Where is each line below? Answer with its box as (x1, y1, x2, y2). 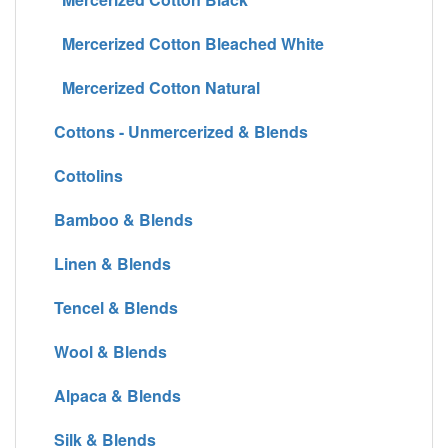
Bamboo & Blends (46, 207, 193, 231)
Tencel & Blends (46, 295, 178, 319)
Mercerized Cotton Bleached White (46, 31, 324, 55)
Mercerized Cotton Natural (62, 75, 260, 99)
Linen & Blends (46, 251, 171, 275)
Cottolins (46, 163, 123, 187)
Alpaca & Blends (46, 383, 181, 407)
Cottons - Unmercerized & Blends (46, 119, 308, 143)
